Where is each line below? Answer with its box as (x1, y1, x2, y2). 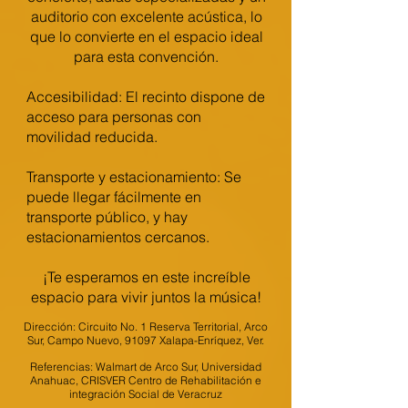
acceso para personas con (26, 107, 201, 126)
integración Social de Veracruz (69, 387, 222, 401)
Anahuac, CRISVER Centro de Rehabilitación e (30, 373, 261, 387)
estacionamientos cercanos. (26, 228, 209, 246)
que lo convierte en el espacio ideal (29, 27, 263, 46)
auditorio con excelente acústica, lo (30, 7, 262, 25)
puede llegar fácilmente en (26, 188, 201, 206)
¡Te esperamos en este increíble (42, 268, 250, 286)
